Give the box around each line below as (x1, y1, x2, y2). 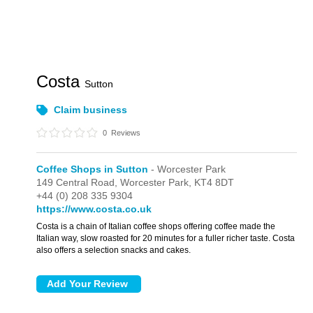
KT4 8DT (194, 177, 235, 188)
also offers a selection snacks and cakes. (36, 245, 191, 255)
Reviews (109, 129, 141, 137)
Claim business (54, 104, 128, 115)
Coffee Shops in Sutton (36, 163, 149, 175)
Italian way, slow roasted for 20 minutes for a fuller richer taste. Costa (36, 233, 296, 243)
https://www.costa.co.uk (36, 203, 152, 214)
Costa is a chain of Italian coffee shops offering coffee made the (36, 221, 276, 231)
